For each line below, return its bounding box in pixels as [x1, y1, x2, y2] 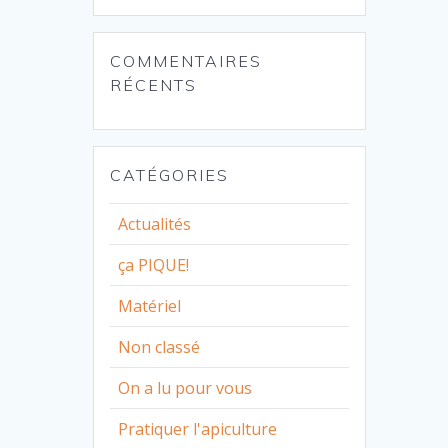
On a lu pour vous [118, 376, 253, 399]
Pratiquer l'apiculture [118, 417, 278, 440]
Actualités [118, 212, 192, 235]
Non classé [118, 335, 201, 358]
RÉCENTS [110, 74, 198, 95]
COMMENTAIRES [110, 50, 263, 71]
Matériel [118, 294, 182, 317]
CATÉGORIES [110, 164, 230, 185]
